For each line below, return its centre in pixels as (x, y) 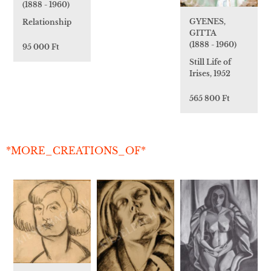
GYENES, (207, 21)
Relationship (47, 22)
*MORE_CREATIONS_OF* (76, 150)
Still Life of (210, 62)
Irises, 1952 (210, 73)
